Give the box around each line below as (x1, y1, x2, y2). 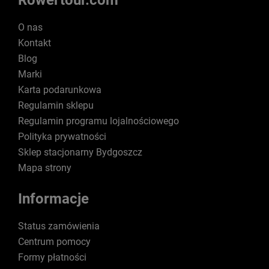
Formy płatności (18, 252, 86, 264)
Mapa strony (18, 162, 71, 174)
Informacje (18, 190, 89, 208)
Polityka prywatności (18, 131, 106, 143)
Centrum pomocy (18, 236, 91, 248)
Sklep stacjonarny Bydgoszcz (18, 147, 142, 159)
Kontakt (18, 37, 51, 49)
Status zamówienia (18, 220, 100, 232)
